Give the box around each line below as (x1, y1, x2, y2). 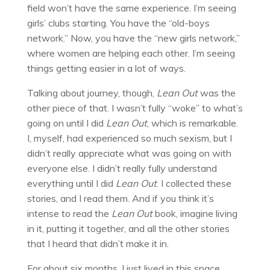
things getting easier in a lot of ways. (27, 61, 186, 74)
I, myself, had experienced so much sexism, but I (27, 131, 232, 144)
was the (197, 86, 236, 99)
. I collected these (156, 177, 231, 189)
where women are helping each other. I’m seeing (27, 46, 235, 59)
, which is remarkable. (146, 116, 238, 129)
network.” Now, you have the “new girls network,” (27, 31, 240, 44)
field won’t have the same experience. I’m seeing (27, 1, 236, 14)
